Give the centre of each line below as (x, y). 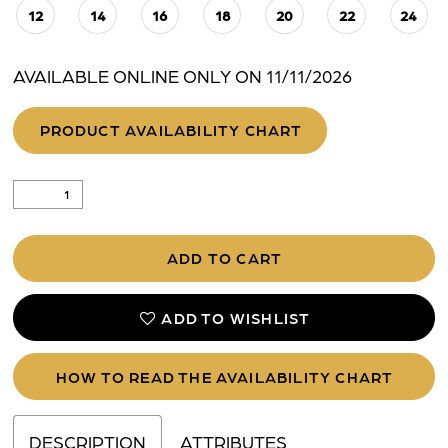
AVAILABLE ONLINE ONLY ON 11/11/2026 (183, 76)
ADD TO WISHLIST (236, 317)
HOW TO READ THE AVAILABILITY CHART (224, 376)
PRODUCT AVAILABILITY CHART (171, 130)
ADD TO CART (225, 258)
